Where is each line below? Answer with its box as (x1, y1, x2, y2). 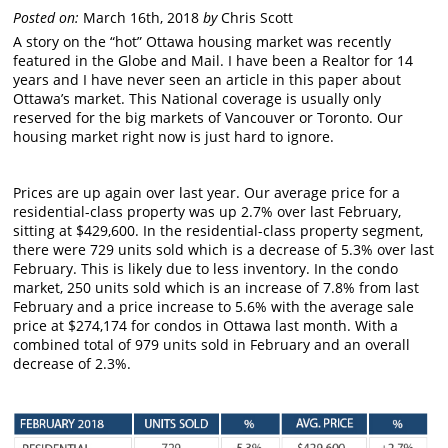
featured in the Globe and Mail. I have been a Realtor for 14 (13, 50, 414, 70)
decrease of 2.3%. (13, 353, 132, 373)
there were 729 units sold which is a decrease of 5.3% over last (13, 239, 435, 259)
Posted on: (13, 7, 80, 27)
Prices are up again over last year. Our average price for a (13, 182, 401, 202)
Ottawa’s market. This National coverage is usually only (13, 88, 382, 108)
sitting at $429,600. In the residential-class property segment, (13, 220, 424, 240)
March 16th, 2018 (79, 7, 204, 27)
